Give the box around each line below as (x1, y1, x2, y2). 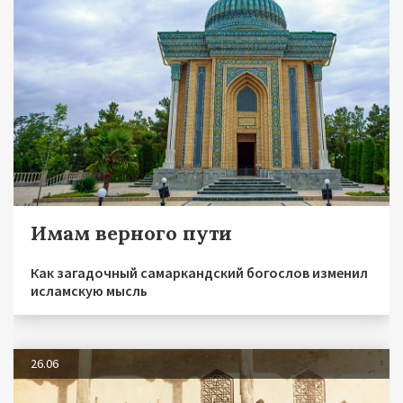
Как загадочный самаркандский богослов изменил (31, 264, 368, 282)
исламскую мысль (31, 282, 148, 300)
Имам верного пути (31, 220, 232, 246)
